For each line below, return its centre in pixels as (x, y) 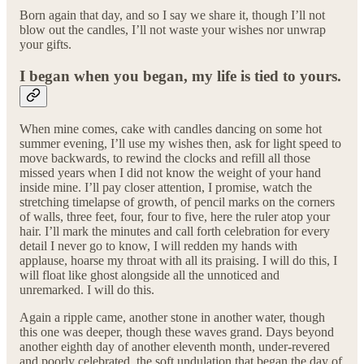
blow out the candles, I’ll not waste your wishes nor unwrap (173, 29)
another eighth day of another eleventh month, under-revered (175, 347)
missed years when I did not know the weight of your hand (170, 173)
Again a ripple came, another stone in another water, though (172, 318)
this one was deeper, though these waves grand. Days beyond (177, 332)
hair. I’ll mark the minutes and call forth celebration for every (175, 232)
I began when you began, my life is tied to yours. (180, 76)
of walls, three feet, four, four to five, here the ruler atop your (175, 217)
